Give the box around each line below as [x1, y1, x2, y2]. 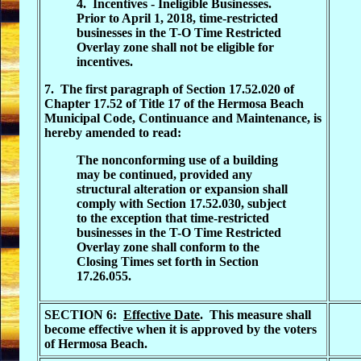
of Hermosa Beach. [44, 337, 147, 351]
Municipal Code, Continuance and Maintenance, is [44, 111, 322, 125]
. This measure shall [200, 308, 311, 322]
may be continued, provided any [77, 168, 252, 181]
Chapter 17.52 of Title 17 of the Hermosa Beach [44, 97, 304, 110]
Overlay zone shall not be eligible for [77, 40, 274, 54]
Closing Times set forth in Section [77, 255, 259, 268]
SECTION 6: [44, 308, 123, 322]
